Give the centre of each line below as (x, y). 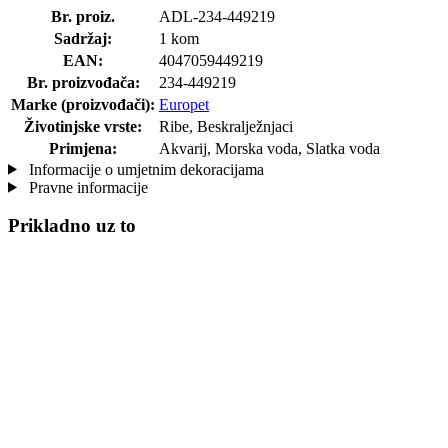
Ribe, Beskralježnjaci (226, 126)
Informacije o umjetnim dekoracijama (144, 169)
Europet (184, 104)
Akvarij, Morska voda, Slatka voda (269, 148)
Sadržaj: (83, 38)
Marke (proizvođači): (83, 104)
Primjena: (83, 148)
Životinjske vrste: (83, 126)
